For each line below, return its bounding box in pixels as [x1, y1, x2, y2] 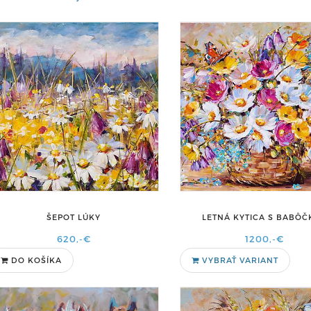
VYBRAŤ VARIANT [199, 255, 278, 264]
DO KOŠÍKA [11, 255, 62, 264]
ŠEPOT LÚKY [47, 212, 101, 221]
